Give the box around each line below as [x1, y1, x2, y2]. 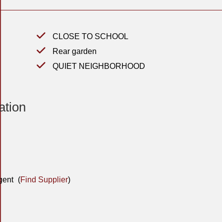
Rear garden [51, 47, 97, 55]
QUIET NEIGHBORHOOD [51, 62, 145, 70]
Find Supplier [20, 175, 68, 184]
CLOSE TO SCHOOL [51, 32, 128, 41]
